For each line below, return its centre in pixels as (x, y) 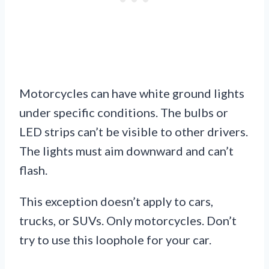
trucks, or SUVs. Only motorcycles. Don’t (128, 221)
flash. (33, 170)
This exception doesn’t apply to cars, (116, 201)
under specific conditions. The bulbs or (124, 113)
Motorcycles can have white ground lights (132, 93)
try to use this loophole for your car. (115, 240)
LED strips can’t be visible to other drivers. (134, 132)
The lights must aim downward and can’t (126, 151)
